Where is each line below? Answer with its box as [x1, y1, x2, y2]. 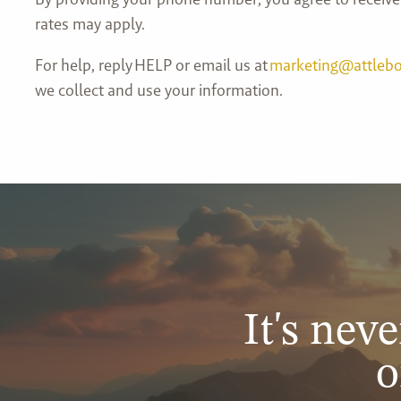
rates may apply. [34, 13, 149, 34]
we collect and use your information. [34, 79, 283, 100]
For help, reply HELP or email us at [34, 54, 269, 75]
